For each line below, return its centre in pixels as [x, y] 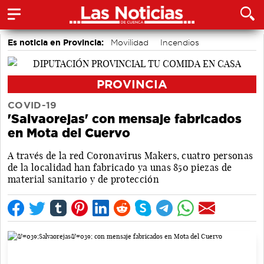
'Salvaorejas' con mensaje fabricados [125, 118]
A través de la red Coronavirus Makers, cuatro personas [131, 155]
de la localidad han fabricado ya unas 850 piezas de [120, 167]
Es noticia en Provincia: [56, 42]
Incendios [180, 42]
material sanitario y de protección [83, 179]
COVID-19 [32, 105]
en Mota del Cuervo [69, 133]
